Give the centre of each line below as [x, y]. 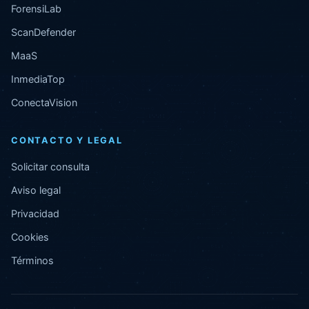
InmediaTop [38, 79]
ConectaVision [44, 102]
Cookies [30, 237]
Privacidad [35, 213]
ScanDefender [43, 32]
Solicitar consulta [50, 166]
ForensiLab [36, 8]
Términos [32, 260]
